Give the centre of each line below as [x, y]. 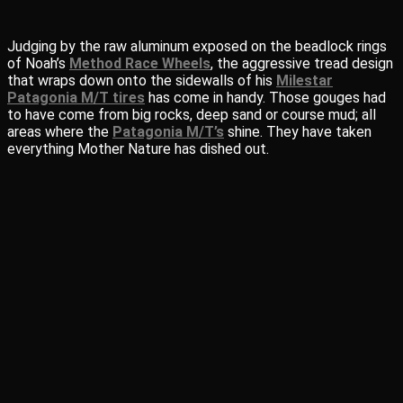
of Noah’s [38, 63]
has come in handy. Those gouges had [265, 98]
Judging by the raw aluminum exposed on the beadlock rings [197, 46]
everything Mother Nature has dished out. [138, 149]
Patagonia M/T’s [168, 132]
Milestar [304, 81]
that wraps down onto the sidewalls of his [142, 81]
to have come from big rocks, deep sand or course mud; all [192, 115]
